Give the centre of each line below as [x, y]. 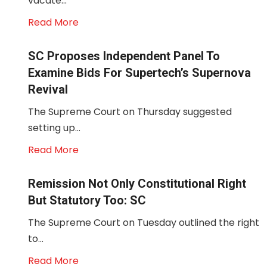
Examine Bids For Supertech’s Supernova [139, 73]
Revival [48, 89]
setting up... [54, 128]
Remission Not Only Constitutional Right [137, 184]
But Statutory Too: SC [87, 200]
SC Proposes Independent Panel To [124, 56]
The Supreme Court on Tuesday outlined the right [144, 223]
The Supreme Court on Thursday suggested [130, 112]
